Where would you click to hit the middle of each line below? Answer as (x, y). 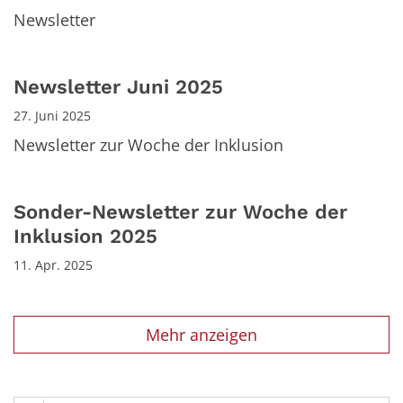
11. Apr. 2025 (53, 265)
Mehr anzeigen (201, 335)
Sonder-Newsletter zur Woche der (180, 212)
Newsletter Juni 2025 (118, 87)
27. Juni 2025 (52, 116)
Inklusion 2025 (85, 237)
